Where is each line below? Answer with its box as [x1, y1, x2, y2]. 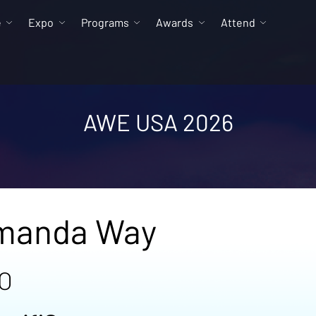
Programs [80, 16, 129, 29]
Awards [156, 16, 194, 29]
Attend [220, 16, 255, 29]
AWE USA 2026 [83, 108, 233, 136]
